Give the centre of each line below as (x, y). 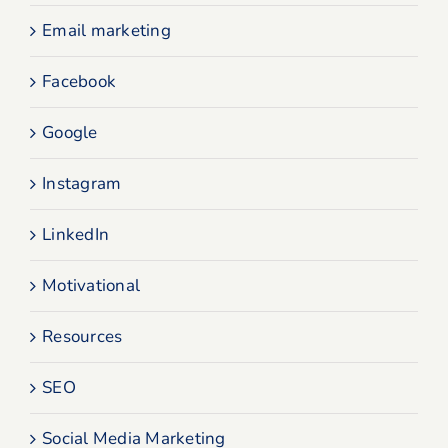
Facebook (79, 81)
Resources (82, 336)
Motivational (91, 285)
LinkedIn (76, 234)
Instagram (82, 183)
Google (70, 132)
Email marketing (106, 30)
